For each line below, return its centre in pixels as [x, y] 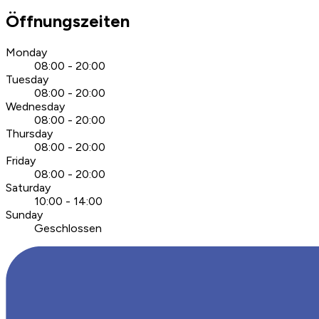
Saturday [28, 188]
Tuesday [27, 80]
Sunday [24, 215]
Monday [26, 53]
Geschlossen [68, 229]
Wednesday [35, 107]
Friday [21, 161]
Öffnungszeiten [68, 21]
